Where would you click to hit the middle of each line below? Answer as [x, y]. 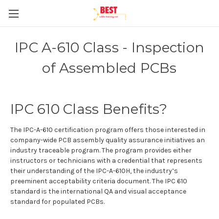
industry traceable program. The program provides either [101, 150]
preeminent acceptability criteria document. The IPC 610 [99, 181]
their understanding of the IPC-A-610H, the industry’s [94, 171]
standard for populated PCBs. [57, 201]
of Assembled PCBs [109, 68]
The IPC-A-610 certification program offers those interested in [108, 130]
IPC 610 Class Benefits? [90, 109]
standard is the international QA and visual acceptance [98, 191]
